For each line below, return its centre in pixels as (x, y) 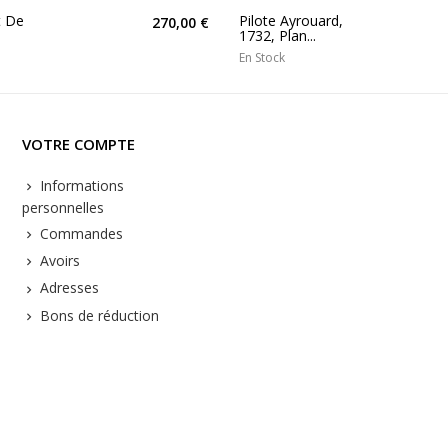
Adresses (67, 288)
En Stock (262, 57)
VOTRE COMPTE (78, 143)
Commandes (79, 233)
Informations (79, 185)
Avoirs (57, 261)
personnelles (62, 207)
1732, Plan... (277, 35)
